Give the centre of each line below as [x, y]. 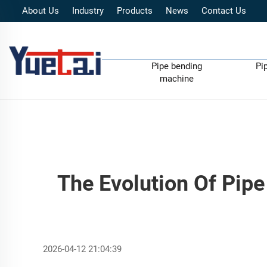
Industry [88, 11]
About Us [41, 11]
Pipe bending [177, 66]
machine [177, 78]
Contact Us [224, 11]
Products [135, 11]
